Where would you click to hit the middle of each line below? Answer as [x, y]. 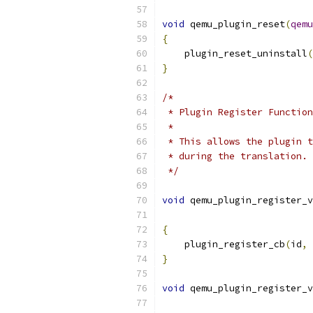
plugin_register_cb [224, 244]
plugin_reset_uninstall [235, 53]
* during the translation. [235, 156]
